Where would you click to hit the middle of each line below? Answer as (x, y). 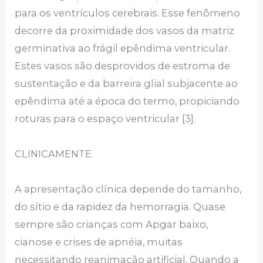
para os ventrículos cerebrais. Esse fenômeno (128, 13)
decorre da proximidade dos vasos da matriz (125, 31)
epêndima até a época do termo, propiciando (127, 101)
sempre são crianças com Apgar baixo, (112, 225)
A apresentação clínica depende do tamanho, (128, 189)
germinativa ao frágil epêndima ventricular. (123, 48)
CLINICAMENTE (53, 154)
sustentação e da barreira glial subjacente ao (127, 84)
